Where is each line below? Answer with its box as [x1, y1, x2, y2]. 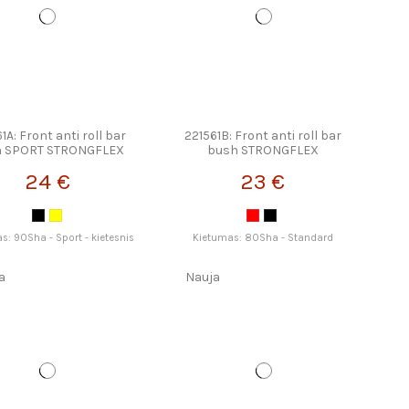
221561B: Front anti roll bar [184, 128, 341, 144]
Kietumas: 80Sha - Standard [192, 231, 333, 244]
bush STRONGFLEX [206, 142, 319, 159]
